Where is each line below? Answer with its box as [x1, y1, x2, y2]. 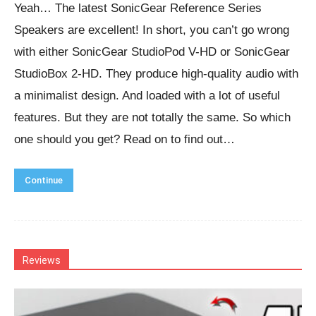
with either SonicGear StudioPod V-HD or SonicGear [14, 44, 290, 59]
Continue [25, 174, 63, 186]
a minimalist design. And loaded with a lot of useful [14, 88, 280, 102]
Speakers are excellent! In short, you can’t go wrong [14, 23, 289, 37]
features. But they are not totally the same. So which [14, 110, 291, 124]
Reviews [23, 254, 61, 266]
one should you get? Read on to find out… [14, 132, 235, 146]
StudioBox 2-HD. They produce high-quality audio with [14, 66, 298, 80]
